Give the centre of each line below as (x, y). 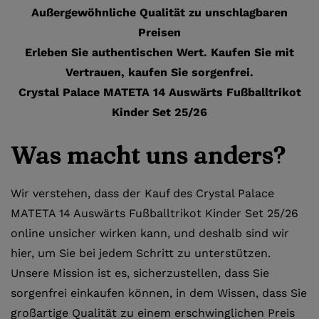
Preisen (159, 32)
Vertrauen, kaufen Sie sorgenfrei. (159, 72)
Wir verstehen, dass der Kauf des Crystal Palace (142, 193)
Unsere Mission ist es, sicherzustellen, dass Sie (140, 273)
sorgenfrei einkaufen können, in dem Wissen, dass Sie (159, 293)
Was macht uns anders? (148, 155)
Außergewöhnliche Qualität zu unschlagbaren (159, 12)
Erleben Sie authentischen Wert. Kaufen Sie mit (159, 52)
